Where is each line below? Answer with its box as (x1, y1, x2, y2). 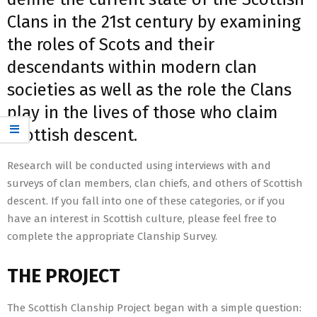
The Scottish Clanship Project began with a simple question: (7, 301, 301, 315)
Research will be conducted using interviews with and (7, 159, 271, 173)
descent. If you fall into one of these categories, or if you (7, 195, 285, 208)
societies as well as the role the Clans (7, 80, 292, 100)
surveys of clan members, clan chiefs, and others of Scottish (7, 177, 303, 190)
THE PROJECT (7, 265, 120, 288)
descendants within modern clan (7, 57, 257, 78)
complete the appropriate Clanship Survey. (7, 230, 220, 243)
